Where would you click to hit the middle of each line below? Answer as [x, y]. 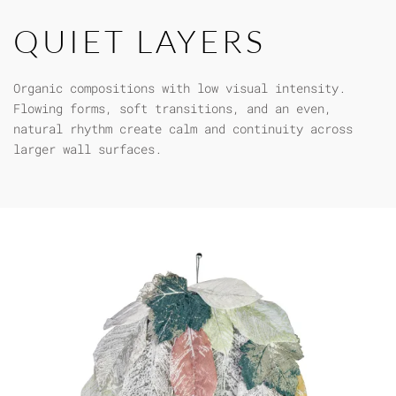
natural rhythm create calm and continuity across [183, 129]
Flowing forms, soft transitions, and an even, [172, 108]
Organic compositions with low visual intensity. [179, 88]
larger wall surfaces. [88, 149]
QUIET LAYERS [140, 41]
